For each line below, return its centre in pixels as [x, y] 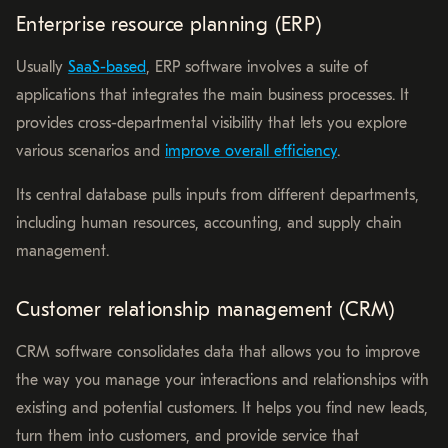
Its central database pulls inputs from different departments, [217, 195]
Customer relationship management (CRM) [205, 310]
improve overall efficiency [251, 151]
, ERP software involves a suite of [257, 67]
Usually [42, 67]
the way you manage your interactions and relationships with [222, 380]
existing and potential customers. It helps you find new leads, [222, 408]
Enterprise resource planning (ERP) [169, 25]
